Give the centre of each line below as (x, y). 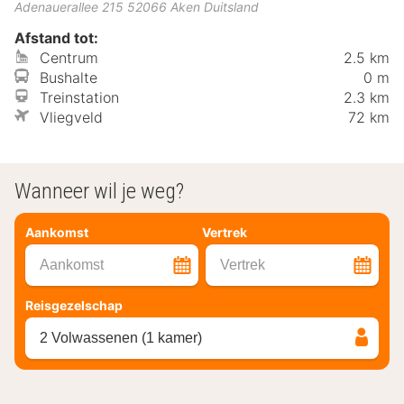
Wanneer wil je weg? (99, 192)
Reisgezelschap (74, 305)
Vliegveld (71, 118)
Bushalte (69, 78)
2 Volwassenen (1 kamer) (121, 337)
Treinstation (79, 98)
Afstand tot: (56, 38)
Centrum (69, 58)
